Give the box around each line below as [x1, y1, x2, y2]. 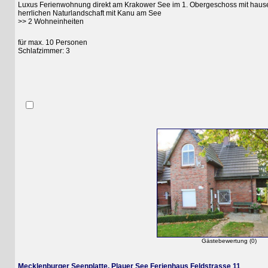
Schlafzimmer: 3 [3, 47, 55, 56]
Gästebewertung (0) [186, 237, 242, 245]
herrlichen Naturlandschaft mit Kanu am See [3, 9, 147, 18]
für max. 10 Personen [3, 38, 72, 47]
